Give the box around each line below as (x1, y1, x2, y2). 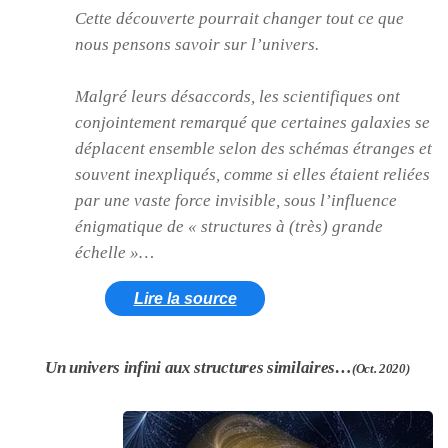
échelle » (75, 242, 139, 262)
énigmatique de (75, 216, 188, 236)
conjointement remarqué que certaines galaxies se (75, 112, 430, 132)
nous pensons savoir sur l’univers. (75, 34, 319, 54)
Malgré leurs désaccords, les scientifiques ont (75, 86, 400, 106)
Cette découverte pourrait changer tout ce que (75, 8, 404, 28)
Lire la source (133, 289, 237, 307)
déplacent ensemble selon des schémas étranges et (75, 138, 432, 158)
